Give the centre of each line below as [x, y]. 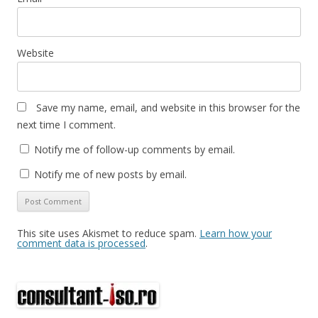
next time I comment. [66, 125]
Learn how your [236, 234]
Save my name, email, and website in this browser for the [168, 108]
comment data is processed [81, 243]
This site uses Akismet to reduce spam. [108, 234]
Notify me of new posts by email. [110, 175]
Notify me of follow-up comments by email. [135, 150]
